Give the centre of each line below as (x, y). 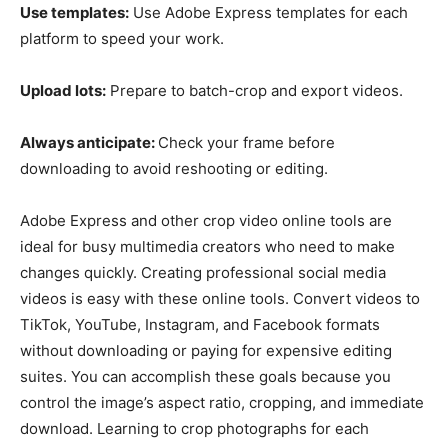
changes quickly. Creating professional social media (203, 272)
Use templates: (74, 12)
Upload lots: (63, 90)
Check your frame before (246, 142)
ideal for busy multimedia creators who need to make (207, 246)
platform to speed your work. (122, 38)
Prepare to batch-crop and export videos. (254, 90)
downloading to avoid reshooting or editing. (174, 168)
